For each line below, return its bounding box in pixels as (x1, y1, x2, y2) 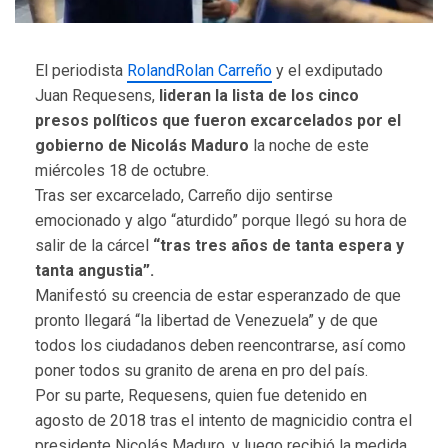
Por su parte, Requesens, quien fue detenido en (35, 386, 367, 406)
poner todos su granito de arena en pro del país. (35, 361, 368, 381)
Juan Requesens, (35, 86, 159, 106)
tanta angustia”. (35, 261, 154, 281)
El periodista (35, 61, 127, 81)
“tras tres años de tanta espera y (153, 236, 404, 256)
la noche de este (253, 136, 369, 156)
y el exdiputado (272, 61, 383, 81)
